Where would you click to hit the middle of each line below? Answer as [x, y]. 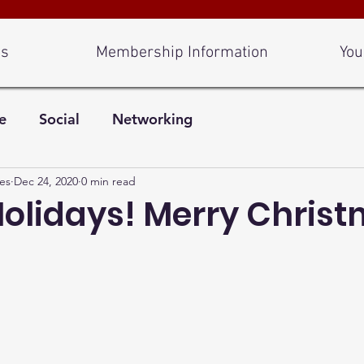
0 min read [108, 181]
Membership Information [182, 53]
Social [59, 119]
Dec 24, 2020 [46, 181]
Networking [152, 119]
